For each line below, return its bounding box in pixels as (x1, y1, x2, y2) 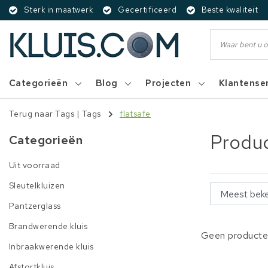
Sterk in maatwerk (24, 5, 93, 15)
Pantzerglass (9, 200, 61, 211)
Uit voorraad (9, 160, 60, 170)
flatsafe (120, 108, 151, 120)
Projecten (145, 77, 191, 89)
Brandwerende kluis (9, 221, 88, 232)
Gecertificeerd (118, 5, 177, 15)
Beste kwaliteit (201, 5, 258, 15)
